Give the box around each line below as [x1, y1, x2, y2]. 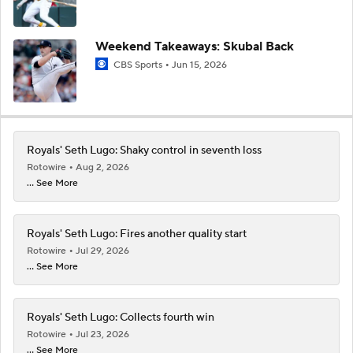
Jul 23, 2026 [76, 328, 129, 340]
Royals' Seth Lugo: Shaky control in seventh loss [27, 143, 262, 158]
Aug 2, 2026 [76, 161, 129, 173]
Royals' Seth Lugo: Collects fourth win [27, 310, 214, 325]
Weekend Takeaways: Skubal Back [95, 38, 294, 54]
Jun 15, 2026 [172, 58, 227, 71]
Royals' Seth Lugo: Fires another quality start [27, 226, 247, 241]
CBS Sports [111, 58, 165, 71]
